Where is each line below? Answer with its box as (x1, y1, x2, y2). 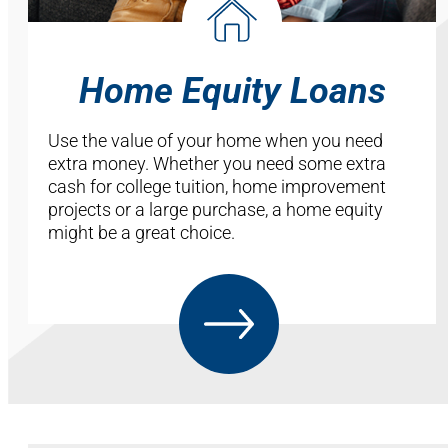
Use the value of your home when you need (48, 129, 383, 151)
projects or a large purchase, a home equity (48, 198, 383, 220)
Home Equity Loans (78, 69, 386, 112)
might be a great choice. (48, 221, 235, 243)
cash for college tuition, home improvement (48, 175, 386, 197)
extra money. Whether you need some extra (48, 152, 386, 174)
